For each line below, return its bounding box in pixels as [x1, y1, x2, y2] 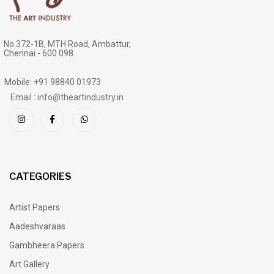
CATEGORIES [9, 170, 72, 182]
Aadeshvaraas [9, 221, 65, 231]
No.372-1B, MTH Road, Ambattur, [4, 39, 131, 49]
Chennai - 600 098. [4, 48, 75, 58]
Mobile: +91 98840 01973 [4, 76, 101, 87]
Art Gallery [9, 259, 50, 269]
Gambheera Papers [9, 240, 84, 250]
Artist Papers [9, 202, 60, 212]
